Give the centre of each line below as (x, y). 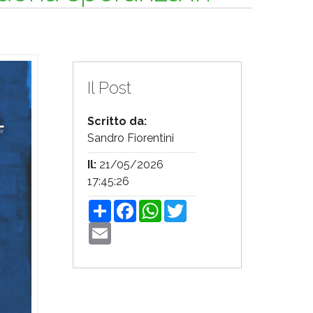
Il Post (109, 88)
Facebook (162, 205)
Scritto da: (117, 121)
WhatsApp (189, 205)
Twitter (204, 205)
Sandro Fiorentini (130, 138)
